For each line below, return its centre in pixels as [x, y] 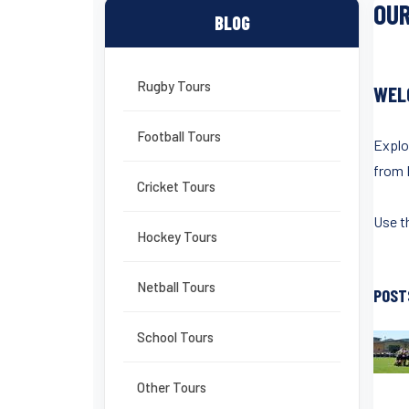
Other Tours [172, 387]
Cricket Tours [176, 186]
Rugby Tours [174, 86]
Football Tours [179, 136]
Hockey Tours [177, 236]
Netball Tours [176, 287]
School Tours [175, 337]
